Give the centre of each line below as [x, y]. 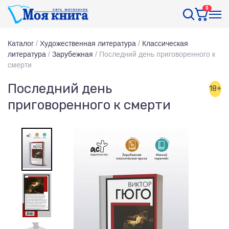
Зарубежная [73, 54]
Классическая [165, 43]
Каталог [21, 43]
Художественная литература [88, 43]
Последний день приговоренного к [157, 54]
